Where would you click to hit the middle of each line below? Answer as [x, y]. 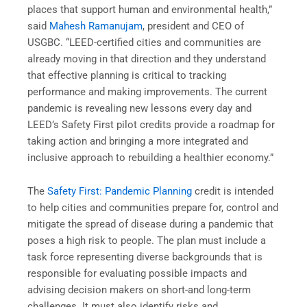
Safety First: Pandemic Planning [120, 192]
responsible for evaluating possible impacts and [137, 274]
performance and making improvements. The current [147, 91]
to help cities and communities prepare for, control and [153, 208]
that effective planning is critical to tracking [127, 75]
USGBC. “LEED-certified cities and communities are [144, 42]
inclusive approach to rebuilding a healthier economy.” [150, 157]
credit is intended [234, 192]
